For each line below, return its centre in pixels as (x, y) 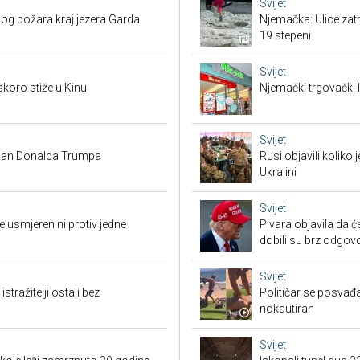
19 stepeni (285, 36)
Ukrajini (278, 172)
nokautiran (287, 309)
